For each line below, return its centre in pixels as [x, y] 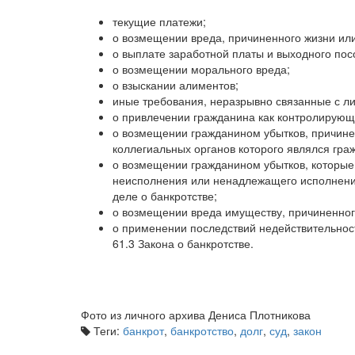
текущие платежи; [159, 21]
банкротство [202, 330]
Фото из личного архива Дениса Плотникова [196, 314]
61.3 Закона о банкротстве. [183, 243]
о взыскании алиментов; [176, 84]
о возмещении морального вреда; [201, 69]
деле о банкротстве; [165, 195]
